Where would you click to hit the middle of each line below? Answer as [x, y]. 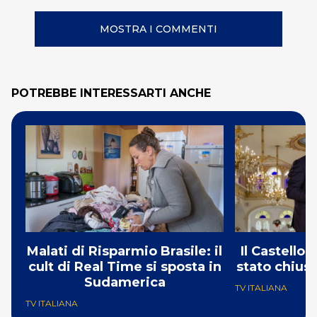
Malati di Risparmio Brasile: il [125, 251]
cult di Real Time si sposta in [125, 266]
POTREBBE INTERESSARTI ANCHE [111, 93]
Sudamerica [125, 282]
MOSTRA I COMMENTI [158, 29]
